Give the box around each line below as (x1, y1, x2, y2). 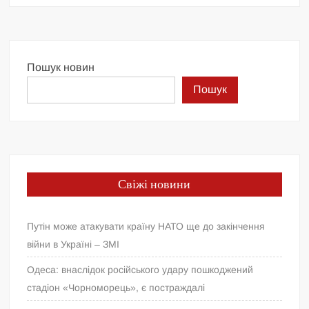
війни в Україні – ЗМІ (27, 238, 120, 250)
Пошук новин (27, 61, 95, 73)
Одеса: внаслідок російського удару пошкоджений (27, 263, 254, 275)
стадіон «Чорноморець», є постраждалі (27, 281, 206, 293)
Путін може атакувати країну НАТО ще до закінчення (27, 220, 266, 232)
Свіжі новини (118, 175, 191, 194)
